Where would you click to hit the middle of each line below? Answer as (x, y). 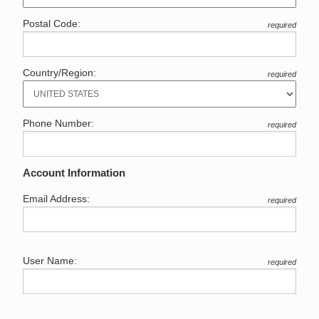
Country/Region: (59, 73)
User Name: (50, 261)
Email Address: (56, 199)
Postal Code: (52, 24)
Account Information (74, 173)
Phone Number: (58, 124)
